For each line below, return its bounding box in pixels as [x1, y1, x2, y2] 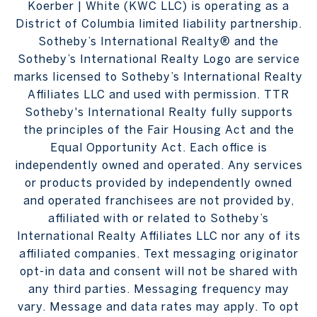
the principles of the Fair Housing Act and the [23, 123, 294, 137]
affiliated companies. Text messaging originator [18, 247, 299, 260]
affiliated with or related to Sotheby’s [48, 212, 269, 225]
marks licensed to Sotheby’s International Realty [14, 70, 303, 83]
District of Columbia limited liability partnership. [15, 17, 302, 30]
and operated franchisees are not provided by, [23, 194, 294, 207]
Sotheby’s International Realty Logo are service [17, 52, 300, 66]
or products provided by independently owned [25, 176, 292, 190]
